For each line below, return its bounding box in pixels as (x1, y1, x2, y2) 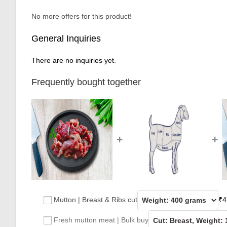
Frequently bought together (31, 77, 141, 87)
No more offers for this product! (31, 12, 132, 20)
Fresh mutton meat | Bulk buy (54, 216, 148, 224)
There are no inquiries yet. (31, 56, 116, 64)
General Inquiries (31, 33, 101, 44)
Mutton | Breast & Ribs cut (54, 196, 137, 204)
